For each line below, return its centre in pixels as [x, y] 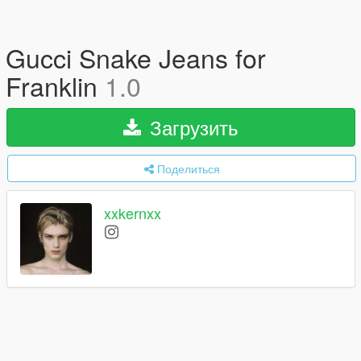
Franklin [55, 85]
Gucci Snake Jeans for [136, 57]
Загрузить [191, 127]
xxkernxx [133, 213]
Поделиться [188, 168]
